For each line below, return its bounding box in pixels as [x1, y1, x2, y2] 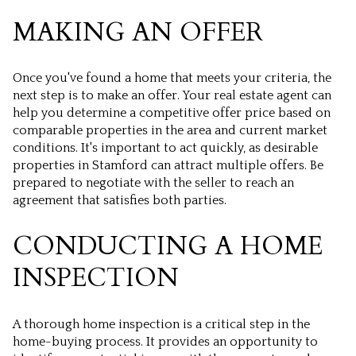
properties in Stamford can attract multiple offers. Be [13, 158, 323, 173]
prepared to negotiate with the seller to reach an [13, 176, 294, 191]
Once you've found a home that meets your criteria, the [13, 71, 331, 86]
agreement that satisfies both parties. [13, 193, 226, 208]
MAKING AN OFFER [13, 14, 263, 50]
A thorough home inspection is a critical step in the [13, 316, 310, 331]
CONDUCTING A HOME [13, 229, 323, 265]
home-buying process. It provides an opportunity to [13, 334, 318, 349]
